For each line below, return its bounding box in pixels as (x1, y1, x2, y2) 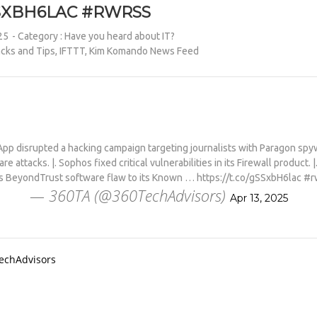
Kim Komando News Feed (89, 45, 200, 57)
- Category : (12, 30, 65, 42)
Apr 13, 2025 (229, 192, 288, 204)
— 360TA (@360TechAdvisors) (29, 185, 230, 206)
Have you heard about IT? (64, 30, 175, 42)
